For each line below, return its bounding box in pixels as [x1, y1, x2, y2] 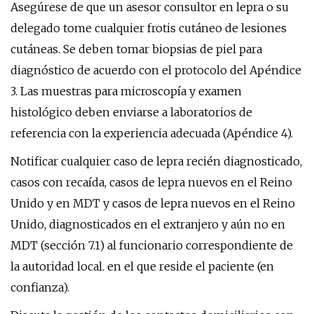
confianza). [11, 280, 69, 294]
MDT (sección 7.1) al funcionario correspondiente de [11, 238, 293, 252]
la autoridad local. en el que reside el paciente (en [11, 259, 274, 273]
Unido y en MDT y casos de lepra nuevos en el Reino [11, 196, 295, 210]
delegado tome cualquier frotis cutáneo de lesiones [11, 21, 287, 35]
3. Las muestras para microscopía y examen [11, 84, 242, 98]
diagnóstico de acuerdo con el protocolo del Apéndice [11, 63, 301, 77]
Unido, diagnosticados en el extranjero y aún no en [11, 217, 285, 231]
